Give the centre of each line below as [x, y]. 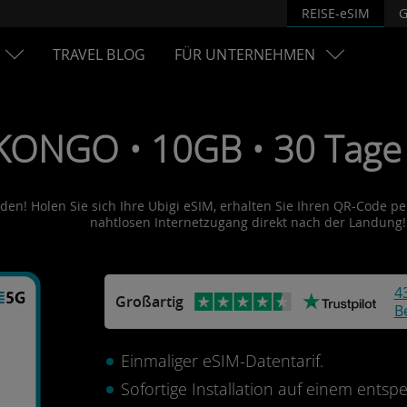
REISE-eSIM [336, 13]
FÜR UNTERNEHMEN [245, 55]
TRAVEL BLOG [99, 55]
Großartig [149, 302]
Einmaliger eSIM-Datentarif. [222, 361]
